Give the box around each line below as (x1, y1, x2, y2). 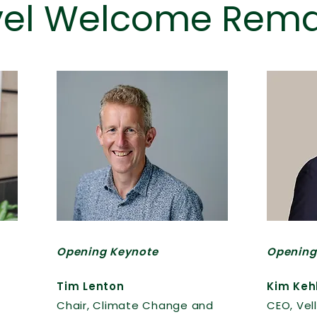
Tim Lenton (57, 279, 125, 294)
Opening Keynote (57, 244, 158, 259)
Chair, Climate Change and (57, 298, 214, 313)
